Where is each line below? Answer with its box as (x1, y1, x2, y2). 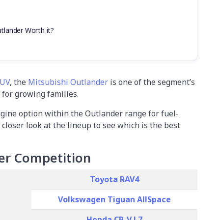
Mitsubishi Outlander (28, 77, 108, 88)
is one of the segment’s (108, 77, 195, 88)
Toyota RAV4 (90, 174, 139, 185)
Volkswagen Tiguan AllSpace (58, 194, 171, 205)
